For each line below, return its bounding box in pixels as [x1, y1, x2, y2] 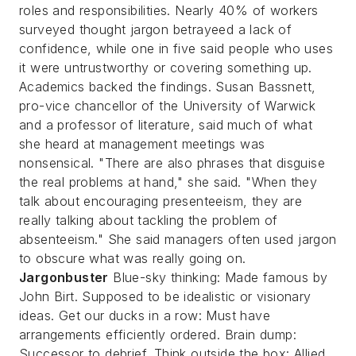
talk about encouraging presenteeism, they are [19, 193, 302, 209]
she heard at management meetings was [19, 136, 265, 152]
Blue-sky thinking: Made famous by [108, 269, 328, 285]
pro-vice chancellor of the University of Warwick [19, 98, 316, 114]
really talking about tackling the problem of [19, 212, 278, 228]
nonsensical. [19, 155, 95, 171]
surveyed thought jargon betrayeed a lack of [19, 21, 292, 37]
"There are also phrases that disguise [99, 155, 326, 171]
